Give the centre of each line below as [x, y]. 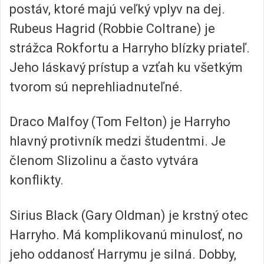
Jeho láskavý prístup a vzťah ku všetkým [126, 67]
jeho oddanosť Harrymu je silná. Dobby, [123, 254]
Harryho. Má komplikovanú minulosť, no [126, 235]
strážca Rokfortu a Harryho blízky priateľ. [130, 48]
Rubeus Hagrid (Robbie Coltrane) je [112, 28]
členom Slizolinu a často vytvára [104, 161]
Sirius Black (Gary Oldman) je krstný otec [129, 215]
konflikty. [37, 180]
